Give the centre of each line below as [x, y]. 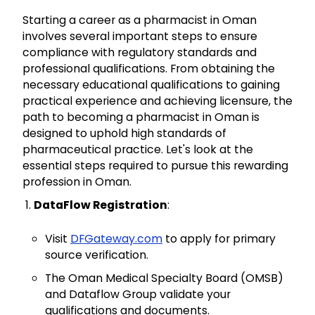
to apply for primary [219, 239]
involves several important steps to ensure [140, 37]
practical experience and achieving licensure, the [157, 101]
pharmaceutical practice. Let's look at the [138, 150]
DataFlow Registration [101, 205]
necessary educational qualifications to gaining [151, 85]
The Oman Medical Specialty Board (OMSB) [164, 278]
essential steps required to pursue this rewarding [155, 166]
